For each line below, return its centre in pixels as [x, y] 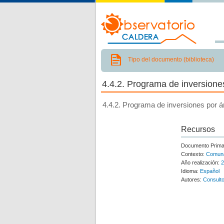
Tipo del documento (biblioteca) [171, 59]
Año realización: [201, 162]
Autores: [192, 179]
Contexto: [193, 154]
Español [210, 171]
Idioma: [190, 171]
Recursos [198, 129]
